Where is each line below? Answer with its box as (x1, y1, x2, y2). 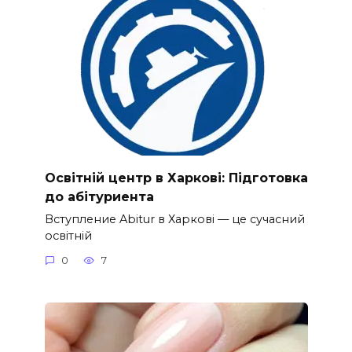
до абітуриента (44, 189, 154, 204)
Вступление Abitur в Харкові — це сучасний (44, 211, 305, 226)
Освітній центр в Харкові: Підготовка (44, 170, 308, 185)
